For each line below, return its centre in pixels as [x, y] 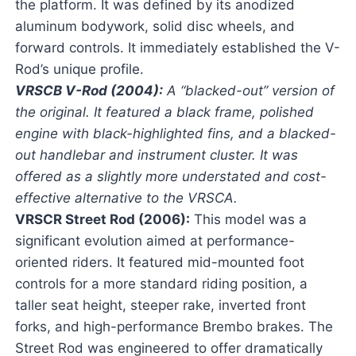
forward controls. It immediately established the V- [177, 48]
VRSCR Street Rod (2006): [102, 220]
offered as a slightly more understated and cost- [170, 177]
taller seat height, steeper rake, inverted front [160, 306]
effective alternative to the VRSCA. [126, 198]
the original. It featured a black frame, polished [164, 112]
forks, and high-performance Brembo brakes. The [174, 327]
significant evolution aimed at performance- [155, 241]
